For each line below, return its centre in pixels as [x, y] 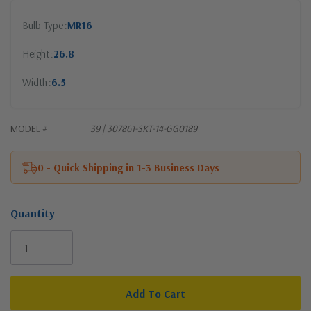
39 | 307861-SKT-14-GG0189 [144, 128]
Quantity [33, 213]
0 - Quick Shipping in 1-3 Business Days [128, 167]
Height [36, 54]
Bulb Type [43, 25]
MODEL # [29, 128]
